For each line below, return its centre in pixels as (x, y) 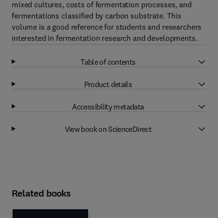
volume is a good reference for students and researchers (107, 27)
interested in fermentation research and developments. (105, 38)
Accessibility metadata (108, 106)
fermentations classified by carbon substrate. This (97, 16)
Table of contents (108, 62)
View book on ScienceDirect (108, 129)
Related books (41, 193)
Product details (108, 84)
